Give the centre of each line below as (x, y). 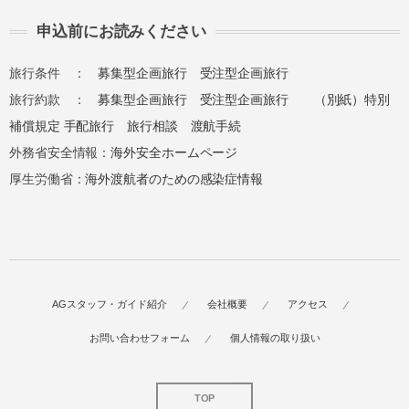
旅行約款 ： (54, 100)
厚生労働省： (47, 179)
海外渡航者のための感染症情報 (174, 179)
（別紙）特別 (352, 100)
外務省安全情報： (60, 153)
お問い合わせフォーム (139, 338)
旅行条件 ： (54, 73)
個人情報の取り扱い (275, 338)
